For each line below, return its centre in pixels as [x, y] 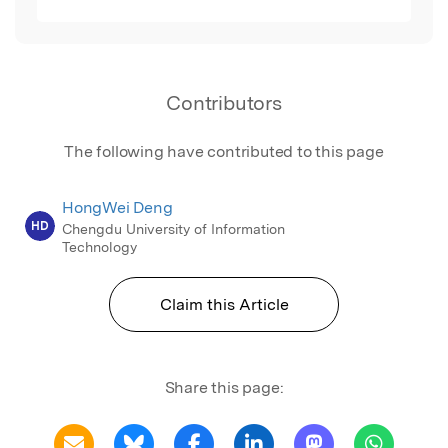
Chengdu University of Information [173, 229]
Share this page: [224, 388]
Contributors [224, 103]
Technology [99, 247]
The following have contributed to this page [224, 152]
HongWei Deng [117, 208]
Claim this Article [224, 305]
